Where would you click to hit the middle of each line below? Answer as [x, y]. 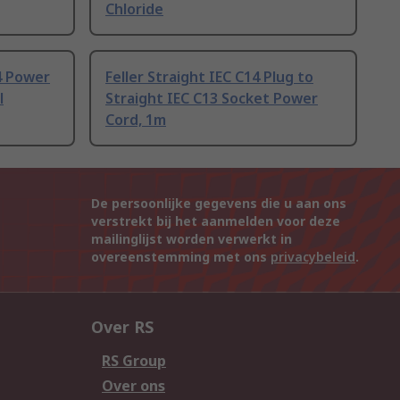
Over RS [122, 327]
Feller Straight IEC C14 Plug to [209, 77]
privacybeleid [313, 257]
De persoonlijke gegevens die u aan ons [219, 204]
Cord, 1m [136, 120]
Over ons [133, 386]
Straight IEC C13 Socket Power [212, 99]
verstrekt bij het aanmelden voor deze [216, 221]
